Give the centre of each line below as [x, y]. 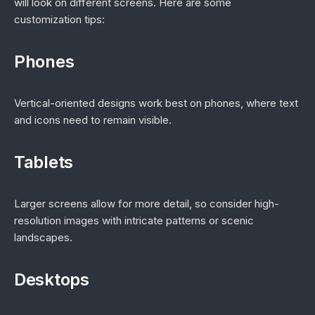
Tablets [44, 162]
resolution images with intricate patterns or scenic [134, 220]
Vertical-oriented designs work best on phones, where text [156, 103]
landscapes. [43, 237]
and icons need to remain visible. [93, 120]
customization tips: [59, 19]
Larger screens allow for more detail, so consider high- [147, 204]
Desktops [52, 279]
